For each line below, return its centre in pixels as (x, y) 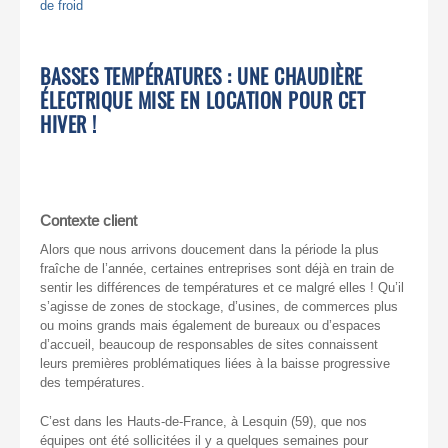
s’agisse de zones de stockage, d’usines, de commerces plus (219, 306)
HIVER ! (68, 124)
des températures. (92, 382)
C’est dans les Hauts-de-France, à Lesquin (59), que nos (203, 421)
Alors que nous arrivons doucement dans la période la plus (209, 249)
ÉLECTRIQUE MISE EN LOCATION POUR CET (202, 100)
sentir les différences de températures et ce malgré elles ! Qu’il (222, 287)
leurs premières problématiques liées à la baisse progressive (215, 363)
